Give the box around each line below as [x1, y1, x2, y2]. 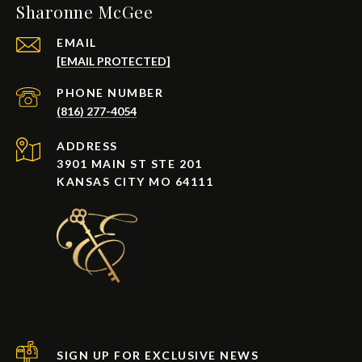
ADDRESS [57, 139, 118, 154]
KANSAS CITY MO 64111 [57, 175, 213, 189]
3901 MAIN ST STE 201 [57, 157, 202, 171]
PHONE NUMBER [57, 86, 163, 100]
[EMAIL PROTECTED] [57, 54, 170, 69]
